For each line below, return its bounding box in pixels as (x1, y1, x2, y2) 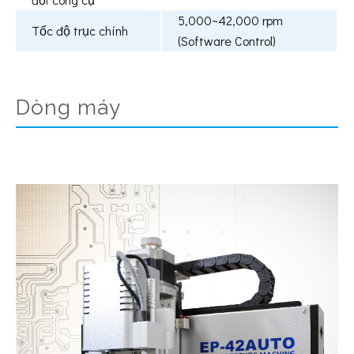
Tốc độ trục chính (32, 22, 128, 40)
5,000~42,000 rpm (178, 12, 283, 29)
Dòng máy (16, 96, 121, 120)
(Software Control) (178, 32, 276, 50)
